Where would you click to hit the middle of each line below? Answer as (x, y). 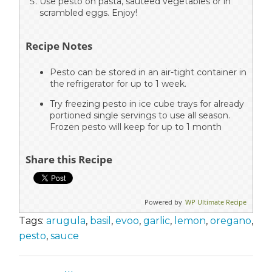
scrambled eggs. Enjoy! (88, 13)
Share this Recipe (69, 160)
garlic (157, 221)
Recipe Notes (59, 46)
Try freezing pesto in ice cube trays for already (147, 104)
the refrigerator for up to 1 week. (118, 84)
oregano (231, 221)
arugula (66, 221)
